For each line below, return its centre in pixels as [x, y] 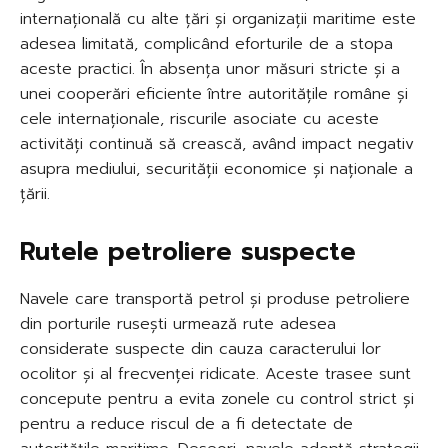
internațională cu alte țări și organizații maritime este [218, 18]
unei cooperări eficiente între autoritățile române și [214, 93]
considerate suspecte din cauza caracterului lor [200, 348]
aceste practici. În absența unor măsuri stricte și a [210, 68]
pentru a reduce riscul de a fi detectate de [186, 423]
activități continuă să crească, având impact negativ [217, 143]
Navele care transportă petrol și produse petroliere [215, 298]
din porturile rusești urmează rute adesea [178, 323]
